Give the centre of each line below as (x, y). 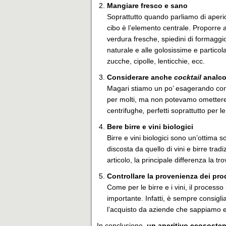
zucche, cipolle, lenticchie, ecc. (156, 61)
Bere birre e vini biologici (150, 127)
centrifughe (125, 110)
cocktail (188, 77)
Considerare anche (140, 77)
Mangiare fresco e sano (147, 6)
